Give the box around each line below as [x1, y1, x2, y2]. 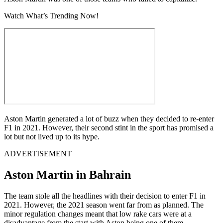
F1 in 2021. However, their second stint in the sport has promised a [4, 123, 214, 132]
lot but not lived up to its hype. [4, 132, 100, 141]
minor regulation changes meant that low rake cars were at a [4, 209, 192, 218]
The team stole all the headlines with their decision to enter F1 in [4, 191, 206, 200]
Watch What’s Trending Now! [4, 11, 99, 20]
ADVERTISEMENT [4, 149, 72, 158]
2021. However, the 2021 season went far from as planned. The [4, 200, 204, 209]
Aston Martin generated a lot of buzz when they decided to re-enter [4, 114, 214, 123]
